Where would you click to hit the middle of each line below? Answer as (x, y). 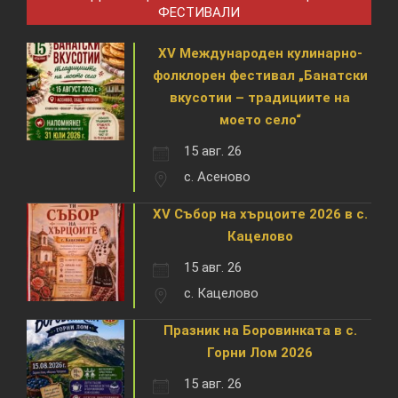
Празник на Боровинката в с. (260, 330)
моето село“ (260, 119)
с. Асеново (217, 176)
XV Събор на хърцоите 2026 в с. (260, 214)
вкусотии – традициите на (260, 97)
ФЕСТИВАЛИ (199, 12)
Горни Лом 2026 (260, 352)
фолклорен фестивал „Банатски (260, 75)
